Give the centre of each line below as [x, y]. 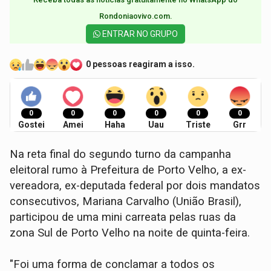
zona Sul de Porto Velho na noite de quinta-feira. [130, 233]
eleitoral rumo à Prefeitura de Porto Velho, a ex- [128, 170]
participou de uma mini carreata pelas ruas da [123, 217]
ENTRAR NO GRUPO [139, 34]
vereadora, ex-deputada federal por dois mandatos [135, 185]
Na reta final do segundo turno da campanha [121, 154]
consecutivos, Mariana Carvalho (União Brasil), [126, 201]
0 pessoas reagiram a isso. [141, 64]
